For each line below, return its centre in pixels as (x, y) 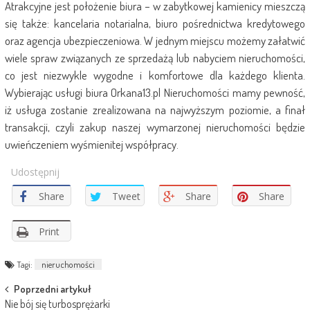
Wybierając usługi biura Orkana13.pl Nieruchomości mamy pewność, (155, 93)
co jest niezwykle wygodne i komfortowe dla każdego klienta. (155, 75)
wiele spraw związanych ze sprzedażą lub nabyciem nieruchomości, (155, 58)
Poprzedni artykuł (52, 289)
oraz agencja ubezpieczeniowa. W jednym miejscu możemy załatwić (155, 41)
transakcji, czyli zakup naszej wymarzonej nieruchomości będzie (155, 127)
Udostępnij (35, 172)
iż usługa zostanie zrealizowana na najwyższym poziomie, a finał (155, 110)
